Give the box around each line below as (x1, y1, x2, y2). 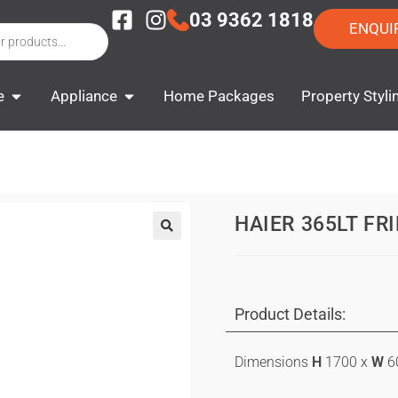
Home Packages (163, 87, 275, 106)
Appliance (51, 87, 117, 106)
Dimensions (235, 353, 312, 370)
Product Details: (235, 304, 346, 323)
